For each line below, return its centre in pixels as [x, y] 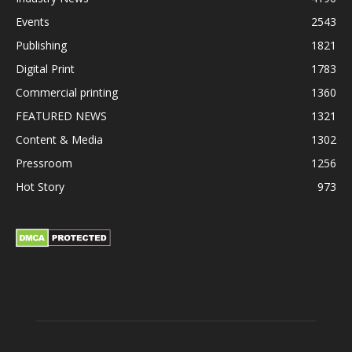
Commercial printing [67, 93]
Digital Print [45, 69]
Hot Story [40, 187]
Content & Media [59, 140]
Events [33, 22]
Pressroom [44, 163]
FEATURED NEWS [61, 116]
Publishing [41, 46]
